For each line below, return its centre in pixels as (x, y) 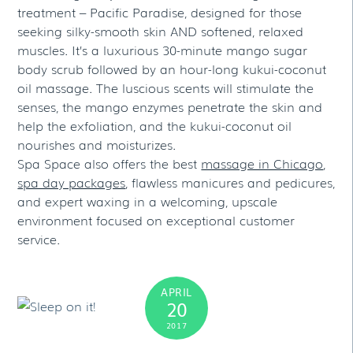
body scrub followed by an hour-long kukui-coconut (172, 68)
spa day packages (72, 182)
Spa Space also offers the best (110, 163)
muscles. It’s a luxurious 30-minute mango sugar (163, 49)
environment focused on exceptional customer (156, 219)
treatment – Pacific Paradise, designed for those (160, 11)
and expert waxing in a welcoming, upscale (148, 201)
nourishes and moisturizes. (97, 144)
